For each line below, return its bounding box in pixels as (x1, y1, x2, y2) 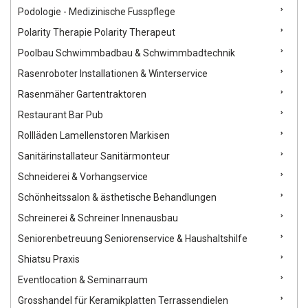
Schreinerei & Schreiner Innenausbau (18, 212, 178, 224)
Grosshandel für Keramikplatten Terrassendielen (18, 295, 228, 307)
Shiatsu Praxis (18, 254, 80, 265)
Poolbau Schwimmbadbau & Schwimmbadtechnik (18, 47, 235, 59)
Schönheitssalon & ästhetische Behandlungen (18, 192, 217, 203)
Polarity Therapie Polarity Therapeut (18, 27, 175, 38)
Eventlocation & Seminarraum (18, 274, 148, 286)
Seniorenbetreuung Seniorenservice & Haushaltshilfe (18, 233, 247, 245)
